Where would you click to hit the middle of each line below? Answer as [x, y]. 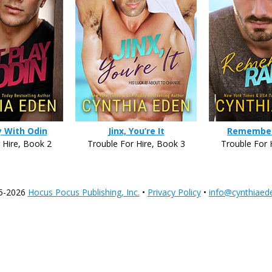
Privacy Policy [174, 192]
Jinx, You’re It [136, 131]
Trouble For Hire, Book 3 [136, 144]
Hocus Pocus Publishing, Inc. [83, 192]
